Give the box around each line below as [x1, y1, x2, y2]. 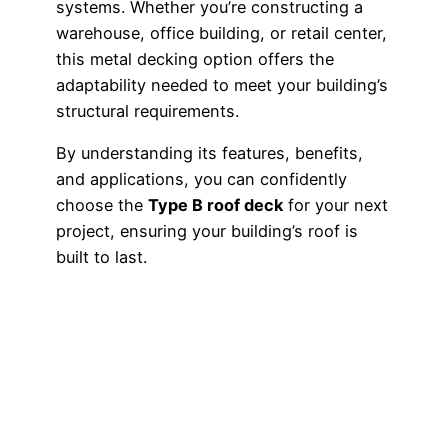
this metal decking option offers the [56, 49, 334, 70]
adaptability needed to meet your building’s [56, 75, 388, 96]
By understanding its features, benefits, [56, 143, 363, 164]
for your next [283, 195, 388, 216]
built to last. [56, 247, 147, 268]
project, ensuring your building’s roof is [56, 221, 358, 242]
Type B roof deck [148, 195, 283, 216]
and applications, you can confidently [56, 169, 347, 190]
